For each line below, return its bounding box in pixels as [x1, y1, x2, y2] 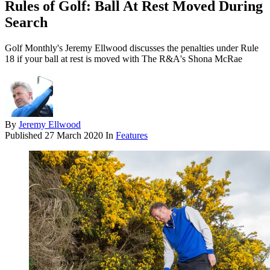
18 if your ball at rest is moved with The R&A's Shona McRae [5, 54, 242, 64]
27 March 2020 [45, 130, 103, 141]
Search [5, 14, 48, 31]
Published [5, 130, 45, 141]
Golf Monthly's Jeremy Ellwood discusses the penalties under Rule [5, 43, 259, 54]
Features [116, 130, 148, 141]
